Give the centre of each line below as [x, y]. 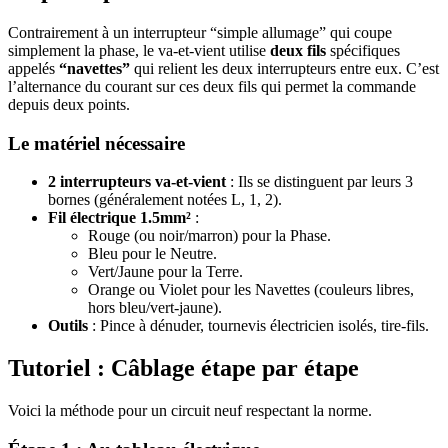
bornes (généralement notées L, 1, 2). [165, 200]
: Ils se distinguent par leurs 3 [319, 182]
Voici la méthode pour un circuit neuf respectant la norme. [190, 411]
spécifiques [363, 50]
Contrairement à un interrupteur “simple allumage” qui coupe [200, 32]
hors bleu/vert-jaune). [155, 308]
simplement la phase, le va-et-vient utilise [139, 50]
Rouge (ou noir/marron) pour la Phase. [209, 236]
